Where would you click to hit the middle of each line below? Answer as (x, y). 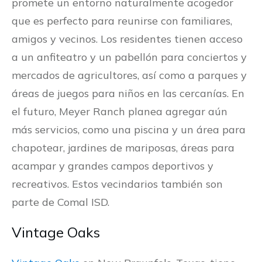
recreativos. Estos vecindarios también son (117, 184)
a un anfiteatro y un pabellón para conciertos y (129, 57)
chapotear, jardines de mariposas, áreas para (123, 148)
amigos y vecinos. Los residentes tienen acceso (127, 39)
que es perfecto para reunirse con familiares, (122, 21)
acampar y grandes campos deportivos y (113, 166)
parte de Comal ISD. (61, 202)
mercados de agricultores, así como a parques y (129, 75)
